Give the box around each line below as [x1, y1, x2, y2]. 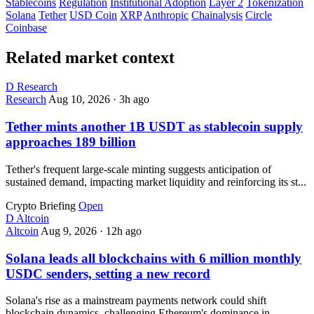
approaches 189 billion [6, 135, 136, 150]
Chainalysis [191, 8, 243, 21]
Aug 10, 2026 [48, 93, 113, 106]
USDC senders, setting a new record [6, 266, 210, 281]
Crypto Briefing [6, 199, 76, 212]
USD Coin [69, 8, 117, 21]
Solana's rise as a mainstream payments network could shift [6, 294, 266, 307]
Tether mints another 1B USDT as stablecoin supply [6, 119, 303, 135]
